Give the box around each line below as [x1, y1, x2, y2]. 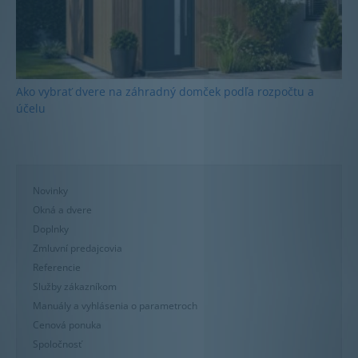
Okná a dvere [33, 202, 92, 217]
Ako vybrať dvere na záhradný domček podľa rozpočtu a [16, 83, 314, 99]
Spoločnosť [33, 336, 82, 351]
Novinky [33, 183, 68, 197]
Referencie [33, 260, 81, 274]
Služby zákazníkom [33, 279, 117, 293]
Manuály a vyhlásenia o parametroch [33, 298, 197, 312]
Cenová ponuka [33, 317, 101, 332]
